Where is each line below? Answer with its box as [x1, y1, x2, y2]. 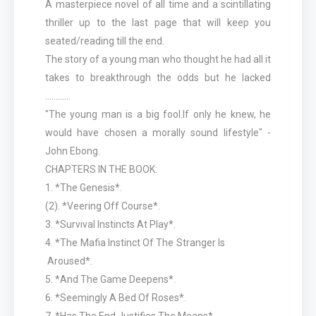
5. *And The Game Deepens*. [45, 274, 176, 285]
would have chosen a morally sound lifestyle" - [45, 127, 271, 138]
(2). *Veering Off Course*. [45, 200, 160, 212]
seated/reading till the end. [45, 35, 164, 47]
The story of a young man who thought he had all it [45, 54, 271, 65]
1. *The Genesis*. [45, 182, 122, 193]
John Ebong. [45, 145, 100, 157]
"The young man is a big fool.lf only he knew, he [45, 109, 271, 120]
